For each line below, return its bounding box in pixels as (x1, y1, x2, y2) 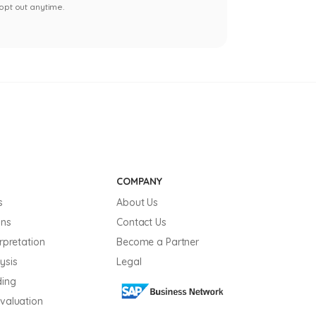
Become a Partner (116, 236, 199, 248)
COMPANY (116, 175, 162, 188)
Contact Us (116, 216, 166, 229)
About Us (116, 196, 158, 209)
